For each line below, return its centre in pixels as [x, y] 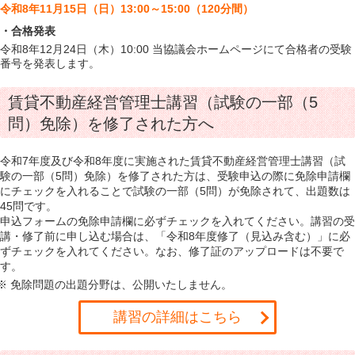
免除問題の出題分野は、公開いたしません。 [121, 284]
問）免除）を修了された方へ [111, 124]
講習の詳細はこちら [177, 317]
